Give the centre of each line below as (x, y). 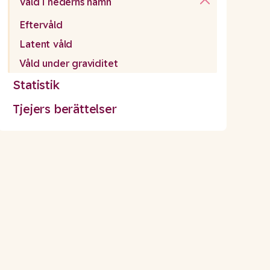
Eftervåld (41, 25)
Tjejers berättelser (65, 109)
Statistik (36, 85)
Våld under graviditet (69, 64)
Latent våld (46, 44)
